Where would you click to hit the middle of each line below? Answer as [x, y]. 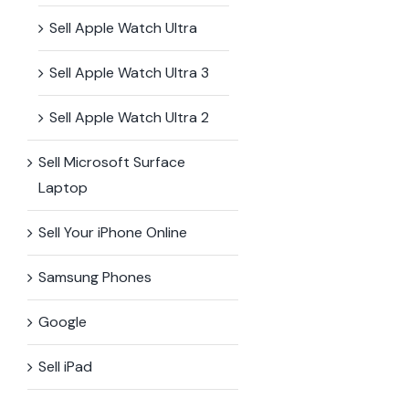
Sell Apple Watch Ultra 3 [129, 72]
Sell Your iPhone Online [113, 232]
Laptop [63, 187]
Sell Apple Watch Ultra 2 [129, 117]
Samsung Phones [95, 277]
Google [63, 321]
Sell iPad [65, 366]
